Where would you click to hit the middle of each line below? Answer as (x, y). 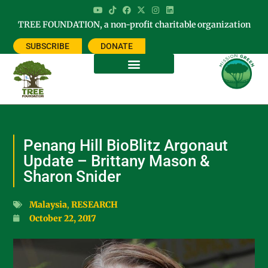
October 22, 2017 (63, 219)
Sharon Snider (72, 177)
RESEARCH (95, 205)
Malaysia (48, 205)
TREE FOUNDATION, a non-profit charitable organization (134, 25)
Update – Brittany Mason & (117, 161)
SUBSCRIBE (48, 46)
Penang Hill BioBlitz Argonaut (126, 146)
